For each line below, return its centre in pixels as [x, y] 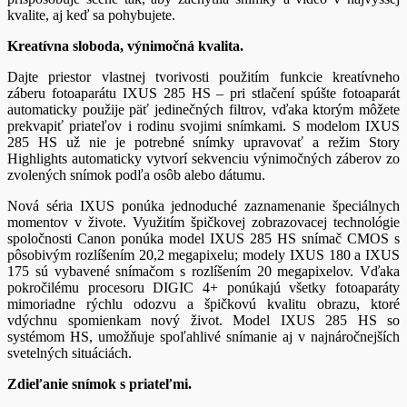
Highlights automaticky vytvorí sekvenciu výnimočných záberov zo [203, 159]
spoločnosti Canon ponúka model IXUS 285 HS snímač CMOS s [203, 239]
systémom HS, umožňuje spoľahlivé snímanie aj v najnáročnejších [203, 337]
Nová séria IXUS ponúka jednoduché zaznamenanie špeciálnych [203, 206]
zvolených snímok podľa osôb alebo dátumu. [136, 175]
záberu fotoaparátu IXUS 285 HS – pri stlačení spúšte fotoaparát [203, 94]
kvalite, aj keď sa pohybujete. [91, 15]
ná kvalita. [211, 46]
